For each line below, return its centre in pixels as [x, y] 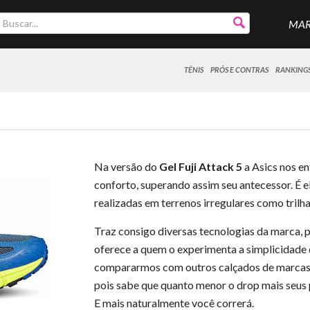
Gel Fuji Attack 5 [200, 166]
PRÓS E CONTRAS [240, 70]
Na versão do [126, 166]
